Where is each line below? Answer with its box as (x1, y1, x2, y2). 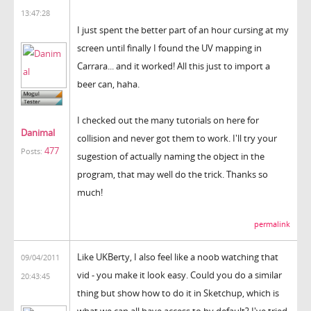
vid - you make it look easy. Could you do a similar (77, 268, 282, 281)
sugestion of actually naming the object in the (77, 149, 264, 162)
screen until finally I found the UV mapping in (77, 41, 262, 54)
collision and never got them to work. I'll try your (77, 131, 277, 144)
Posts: (21, 146, 42, 157)
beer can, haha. (77, 77, 140, 90)
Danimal (21, 126, 55, 140)
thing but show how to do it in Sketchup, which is (77, 286, 279, 299)
